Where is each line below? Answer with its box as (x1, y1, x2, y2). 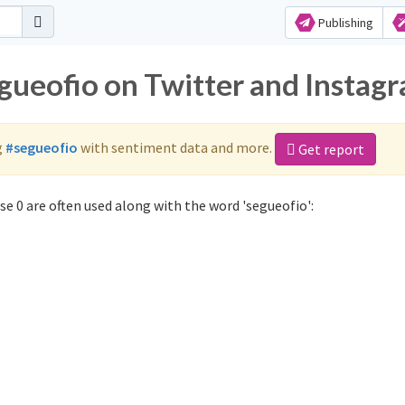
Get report (296, 140, 364, 158)
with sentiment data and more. (78, 137, 275, 156)
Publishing (315, 14, 373, 31)
